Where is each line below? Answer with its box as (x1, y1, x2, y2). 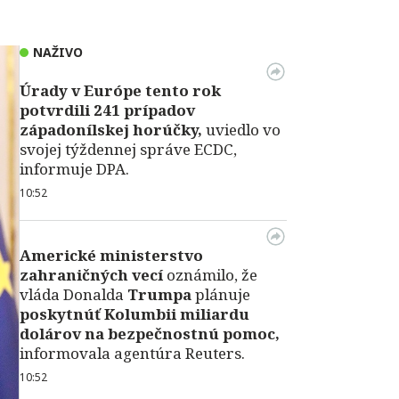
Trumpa (127, 284, 191, 305)
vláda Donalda (20, 284, 127, 305)
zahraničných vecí (20, 265, 163, 285)
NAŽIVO (33, 44, 83, 61)
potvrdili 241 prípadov (20, 100, 195, 120)
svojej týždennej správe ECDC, (20, 139, 237, 159)
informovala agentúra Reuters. (20, 343, 245, 363)
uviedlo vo (202, 119, 281, 140)
